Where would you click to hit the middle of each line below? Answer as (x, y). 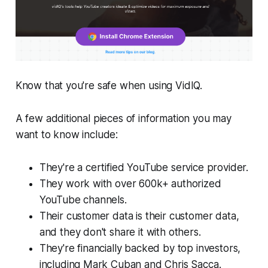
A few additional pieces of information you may (123, 119)
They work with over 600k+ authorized (130, 184)
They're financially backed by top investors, (140, 249)
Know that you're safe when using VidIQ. (109, 86)
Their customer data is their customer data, (139, 216)
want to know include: (67, 135)
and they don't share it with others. (120, 232)
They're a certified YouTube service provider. (144, 168)
